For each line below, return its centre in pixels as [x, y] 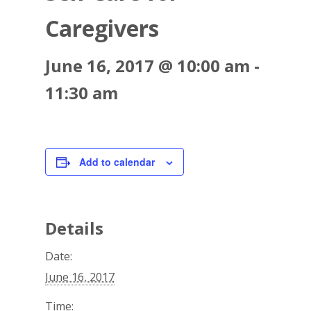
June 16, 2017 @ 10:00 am [147, 66]
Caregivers [102, 28]
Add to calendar [117, 162]
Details [74, 228]
